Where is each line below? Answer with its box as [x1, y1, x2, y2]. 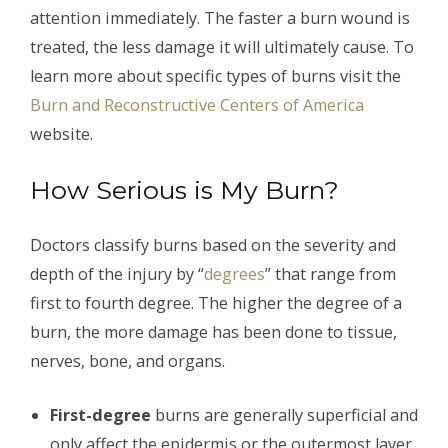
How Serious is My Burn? [30, 174, 339, 205]
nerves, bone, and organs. [30, 349, 225, 372]
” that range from [265, 262, 396, 285]
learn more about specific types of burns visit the [30, 64, 401, 87]
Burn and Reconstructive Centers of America [30, 93, 364, 116]
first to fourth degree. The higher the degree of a [30, 291, 402, 314]
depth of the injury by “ [30, 262, 204, 285]
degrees [204, 262, 265, 285]
